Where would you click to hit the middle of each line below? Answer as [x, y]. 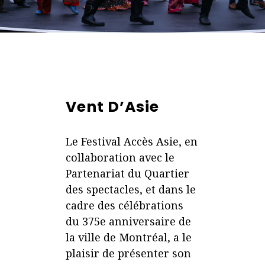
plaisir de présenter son [129, 253]
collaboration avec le [120, 158]
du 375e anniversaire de [129, 222]
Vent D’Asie [113, 107]
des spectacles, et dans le [131, 190]
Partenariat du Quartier [128, 174]
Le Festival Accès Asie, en [132, 142]
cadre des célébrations [125, 206]
